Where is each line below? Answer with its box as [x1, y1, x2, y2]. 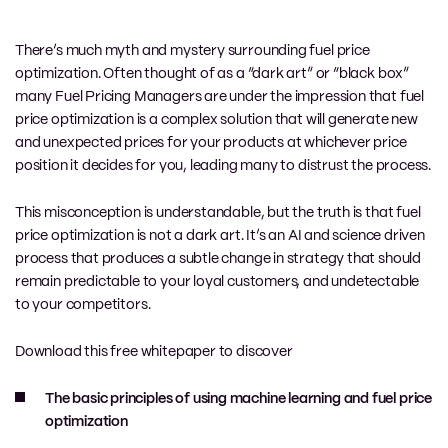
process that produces [15, 252, 168, 266]
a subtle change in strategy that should [167, 252, 422, 266]
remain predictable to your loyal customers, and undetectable [15, 275, 420, 289]
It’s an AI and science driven [246, 229, 425, 243]
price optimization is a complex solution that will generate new [15, 113, 418, 127]
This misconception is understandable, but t [15, 206, 299, 220]
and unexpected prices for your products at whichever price [15, 136, 407, 150]
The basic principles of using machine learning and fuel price [45, 392, 433, 406]
